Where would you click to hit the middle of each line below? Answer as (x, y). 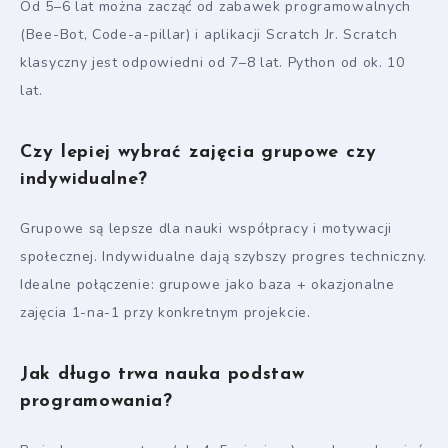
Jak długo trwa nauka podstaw (162, 374)
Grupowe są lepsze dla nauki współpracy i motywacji (206, 229)
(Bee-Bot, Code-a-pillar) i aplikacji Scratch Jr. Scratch (209, 35)
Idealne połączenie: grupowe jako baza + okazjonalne (207, 285)
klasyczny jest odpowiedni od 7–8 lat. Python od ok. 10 (212, 63)
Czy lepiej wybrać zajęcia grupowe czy (198, 152)
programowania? (96, 401)
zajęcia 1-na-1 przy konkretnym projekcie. (165, 313)
